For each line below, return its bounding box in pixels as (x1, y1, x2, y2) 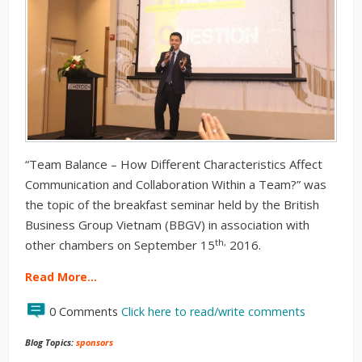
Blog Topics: (25, 336, 76, 349)
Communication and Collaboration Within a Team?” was (25, 176, 326, 193)
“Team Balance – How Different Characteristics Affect (25, 156, 322, 173)
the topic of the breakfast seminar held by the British (25, 196, 319, 213)
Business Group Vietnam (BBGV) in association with (25, 217, 309, 234)
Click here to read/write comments (121, 304, 305, 320)
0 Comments (49, 304, 121, 320)
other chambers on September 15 (25, 237, 215, 254)
